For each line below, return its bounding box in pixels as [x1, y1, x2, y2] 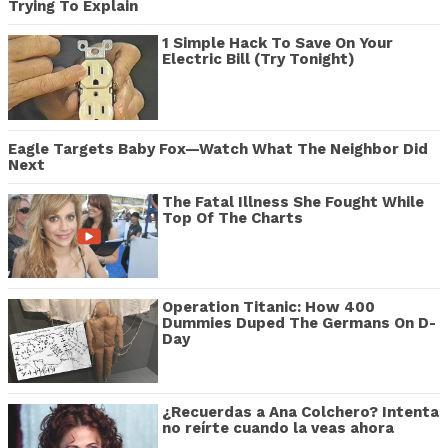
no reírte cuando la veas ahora [162, 419, 394, 438]
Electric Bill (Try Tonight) [162, 50, 355, 69]
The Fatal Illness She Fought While [162, 192, 424, 211]
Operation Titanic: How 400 [162, 298, 375, 317]
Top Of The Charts [162, 208, 303, 227]
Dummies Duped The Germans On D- [162, 314, 436, 333]
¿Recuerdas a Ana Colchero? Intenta [162, 403, 439, 422]
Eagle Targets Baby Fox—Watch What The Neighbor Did [8, 139, 428, 158]
